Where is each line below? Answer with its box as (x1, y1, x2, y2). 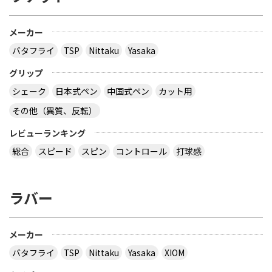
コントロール (116, 144, 167, 157)
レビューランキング (9, 126, 86, 139)
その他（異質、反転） (12, 104, 97, 117)
